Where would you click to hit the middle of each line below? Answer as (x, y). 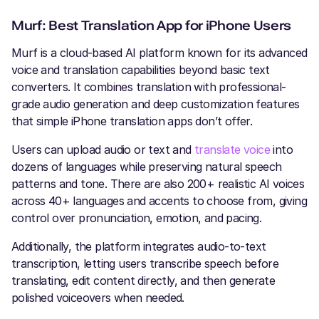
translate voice (232, 150)
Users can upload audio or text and (103, 150)
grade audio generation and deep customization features (156, 104)
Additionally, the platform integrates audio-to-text (139, 247)
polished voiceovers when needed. (98, 298)
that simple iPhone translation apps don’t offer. (132, 121)
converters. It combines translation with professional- (149, 87)
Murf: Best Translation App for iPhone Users (152, 26)
